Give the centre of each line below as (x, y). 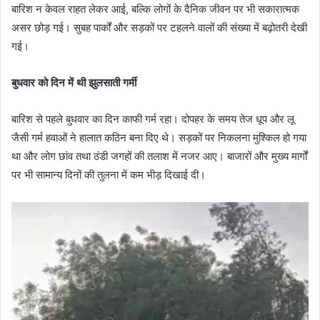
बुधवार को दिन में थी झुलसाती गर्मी (74, 82)
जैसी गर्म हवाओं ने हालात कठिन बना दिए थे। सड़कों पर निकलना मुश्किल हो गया (159, 137)
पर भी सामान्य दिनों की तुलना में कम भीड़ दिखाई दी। (109, 174)
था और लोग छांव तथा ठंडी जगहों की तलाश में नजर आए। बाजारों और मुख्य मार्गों (159, 156)
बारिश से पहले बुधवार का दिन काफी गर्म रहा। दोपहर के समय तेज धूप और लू (153, 119)
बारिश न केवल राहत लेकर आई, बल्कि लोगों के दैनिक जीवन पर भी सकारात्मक (155, 9)
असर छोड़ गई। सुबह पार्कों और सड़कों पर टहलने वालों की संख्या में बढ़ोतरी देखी (159, 27)
